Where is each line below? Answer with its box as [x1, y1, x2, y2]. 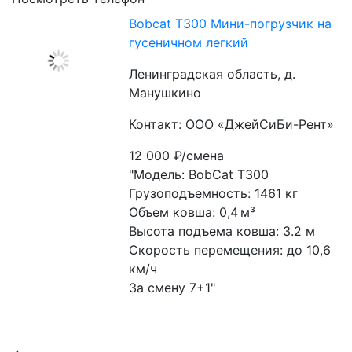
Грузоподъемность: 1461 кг [129, 185, 299, 201]
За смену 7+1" [129, 280, 216, 295]
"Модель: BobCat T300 [129, 167, 269, 182]
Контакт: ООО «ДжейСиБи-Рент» [129, 116, 335, 132]
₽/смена [174, 148, 225, 163]
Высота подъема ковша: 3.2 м [129, 223, 316, 239]
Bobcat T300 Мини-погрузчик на [129, 16, 332, 31]
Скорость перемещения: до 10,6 [129, 242, 332, 258]
